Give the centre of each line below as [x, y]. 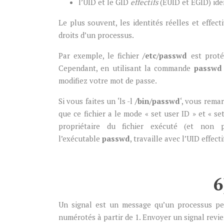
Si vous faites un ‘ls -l [97, 101]
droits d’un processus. [96, 35]
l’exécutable [80, 138]
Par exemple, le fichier [101, 55]
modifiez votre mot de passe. [108, 80]
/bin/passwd [157, 101]
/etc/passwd [165, 55]
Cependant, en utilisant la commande [126, 68]
